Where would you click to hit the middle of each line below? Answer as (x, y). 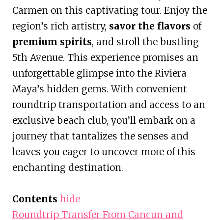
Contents (35, 199)
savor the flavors (150, 26)
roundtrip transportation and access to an (109, 105)
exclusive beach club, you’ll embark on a (104, 121)
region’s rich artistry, (60, 26)
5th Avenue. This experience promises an (105, 58)
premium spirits (52, 42)
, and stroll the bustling (145, 42)
